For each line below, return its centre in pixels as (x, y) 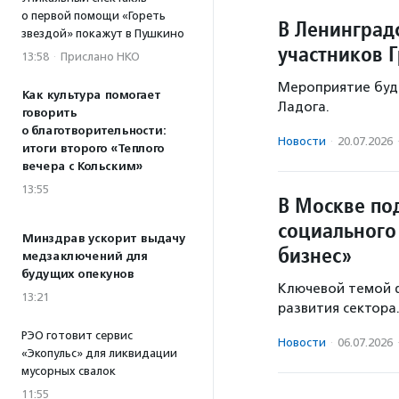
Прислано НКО (100, 57)
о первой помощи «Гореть (94, 16)
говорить (49, 113)
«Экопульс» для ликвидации (99, 353)
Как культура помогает (91, 95)
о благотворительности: (94, 131)
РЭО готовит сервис (77, 335)
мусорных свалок (69, 371)
